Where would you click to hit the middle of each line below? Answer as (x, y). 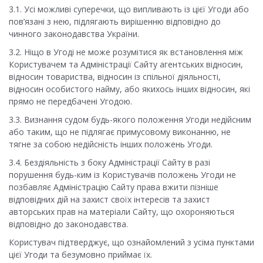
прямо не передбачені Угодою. (70, 102)
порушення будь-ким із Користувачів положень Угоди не (122, 175)
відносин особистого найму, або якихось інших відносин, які (129, 89)
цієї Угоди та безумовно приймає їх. (80, 255)
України (122, 34)
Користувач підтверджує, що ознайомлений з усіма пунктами (131, 242)
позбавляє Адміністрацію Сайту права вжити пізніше (114, 187)
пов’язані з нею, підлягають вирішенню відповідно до (115, 22)
